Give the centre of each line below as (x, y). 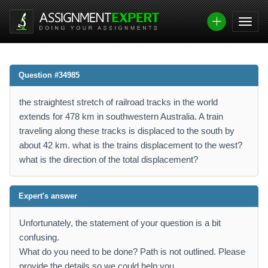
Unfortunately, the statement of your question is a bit (120, 223)
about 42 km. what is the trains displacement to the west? (131, 145)
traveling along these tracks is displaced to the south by (127, 131)
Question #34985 (49, 75)
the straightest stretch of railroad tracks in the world (118, 102)
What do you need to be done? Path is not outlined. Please (132, 252)
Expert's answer (48, 196)
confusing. (39, 237)
